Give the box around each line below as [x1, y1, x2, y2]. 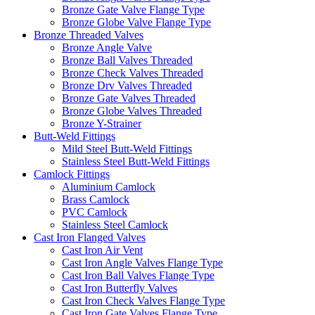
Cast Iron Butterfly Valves [62, 281, 177, 294]
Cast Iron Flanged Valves [34, 231, 146, 243]
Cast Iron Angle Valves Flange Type [62, 256, 223, 269]
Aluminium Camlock [62, 180, 155, 193]
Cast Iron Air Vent [62, 243, 143, 256]
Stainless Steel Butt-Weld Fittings [62, 155, 210, 167]
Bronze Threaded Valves [34, 28, 143, 41]
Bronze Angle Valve [62, 41, 152, 53]
